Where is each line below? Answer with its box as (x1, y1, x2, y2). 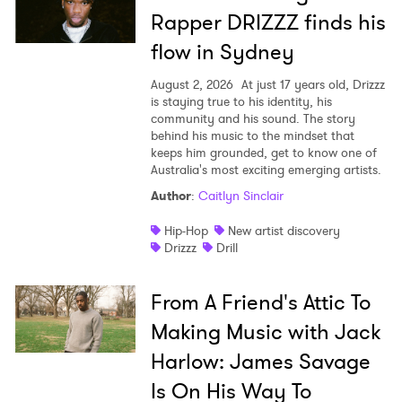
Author (150, 187, 191, 205)
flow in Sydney (150, 37, 294, 68)
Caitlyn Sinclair (197, 187, 284, 205)
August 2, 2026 (150, 75, 233, 94)
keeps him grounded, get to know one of (150, 144, 377, 162)
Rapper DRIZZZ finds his (150, 7, 386, 39)
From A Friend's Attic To (150, 287, 371, 319)
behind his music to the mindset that (150, 127, 354, 145)
